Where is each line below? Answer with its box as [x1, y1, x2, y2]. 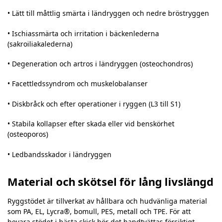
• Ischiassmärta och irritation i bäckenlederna [7, 28, 159, 38]
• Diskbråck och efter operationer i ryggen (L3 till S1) [7, 99, 180, 109]
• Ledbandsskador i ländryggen [7, 149, 111, 159]
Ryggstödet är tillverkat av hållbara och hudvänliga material [7, 196, 207, 206]
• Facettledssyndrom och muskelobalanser [7, 79, 148, 89]
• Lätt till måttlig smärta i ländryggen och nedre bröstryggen [7, 8, 209, 18]
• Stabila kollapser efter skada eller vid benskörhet [7, 119, 174, 129]
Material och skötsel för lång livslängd [7, 174, 214, 189]
